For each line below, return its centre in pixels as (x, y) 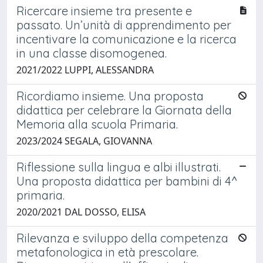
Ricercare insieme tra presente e (104, 11)
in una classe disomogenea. (92, 53)
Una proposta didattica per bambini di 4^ (127, 181)
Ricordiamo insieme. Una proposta (110, 96)
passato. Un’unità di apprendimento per (124, 25)
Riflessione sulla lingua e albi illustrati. (119, 167)
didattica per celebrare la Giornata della (124, 110)
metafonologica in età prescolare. (107, 252)
